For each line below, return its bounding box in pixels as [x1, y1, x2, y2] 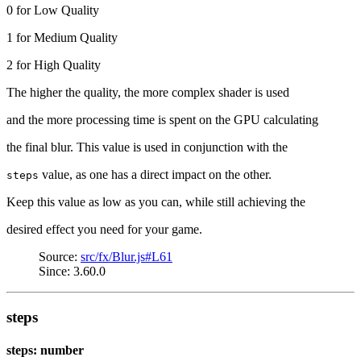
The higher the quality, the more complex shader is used [6, 85, 289, 100]
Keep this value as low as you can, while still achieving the [6, 195, 305, 210]
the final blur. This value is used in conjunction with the [6, 140, 288, 155]
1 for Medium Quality [6, 31, 118, 45]
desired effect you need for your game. [6, 222, 202, 237]
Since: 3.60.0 [39, 264, 106, 279]
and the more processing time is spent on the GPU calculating [6, 113, 318, 127]
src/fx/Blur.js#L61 [81, 250, 172, 264]
